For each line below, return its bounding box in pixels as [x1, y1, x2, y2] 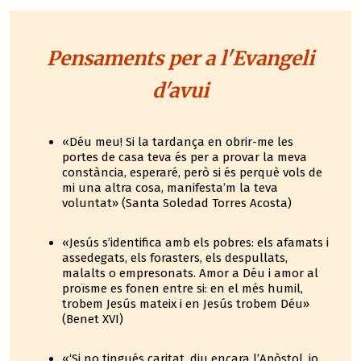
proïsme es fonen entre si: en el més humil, [62, 281, 303, 296]
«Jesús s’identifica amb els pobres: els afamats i [62, 235, 329, 250]
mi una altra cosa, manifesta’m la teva [62, 180, 278, 195]
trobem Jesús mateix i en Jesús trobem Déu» [62, 297, 309, 311]
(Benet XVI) [62, 312, 123, 326]
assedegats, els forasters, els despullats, [62, 251, 288, 265]
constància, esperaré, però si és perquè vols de [62, 165, 322, 180]
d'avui [152, 78, 209, 103]
